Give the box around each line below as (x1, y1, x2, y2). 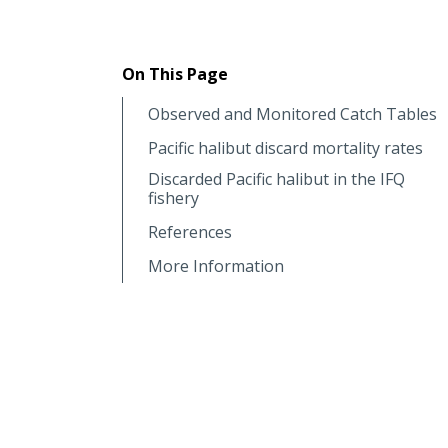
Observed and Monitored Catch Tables (148, 102, 437, 125)
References (148, 220, 232, 243)
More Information (148, 254, 284, 277)
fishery (148, 186, 199, 209)
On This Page (122, 62, 228, 85)
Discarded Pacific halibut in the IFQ (148, 167, 405, 190)
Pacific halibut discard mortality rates (148, 136, 423, 159)
